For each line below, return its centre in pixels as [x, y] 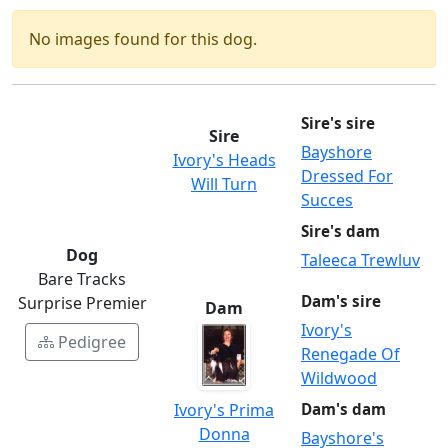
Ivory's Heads [224, 160]
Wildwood [339, 378]
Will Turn [224, 184]
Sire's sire [338, 123]
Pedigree [92, 342]
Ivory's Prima [224, 410]
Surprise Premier [82, 303]
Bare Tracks [82, 279]
